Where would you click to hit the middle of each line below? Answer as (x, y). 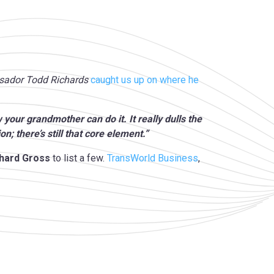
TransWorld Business (153, 158)
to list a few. (79, 158)
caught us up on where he (145, 80)
